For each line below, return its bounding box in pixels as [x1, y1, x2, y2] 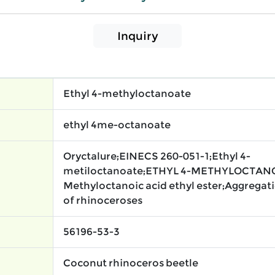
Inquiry [117, 29, 158, 43]
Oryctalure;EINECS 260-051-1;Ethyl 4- [63, 150, 250, 163]
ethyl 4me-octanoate [63, 119, 171, 131]
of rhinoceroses [63, 195, 142, 207]
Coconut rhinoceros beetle [63, 257, 198, 269]
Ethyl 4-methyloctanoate [63, 88, 191, 100]
